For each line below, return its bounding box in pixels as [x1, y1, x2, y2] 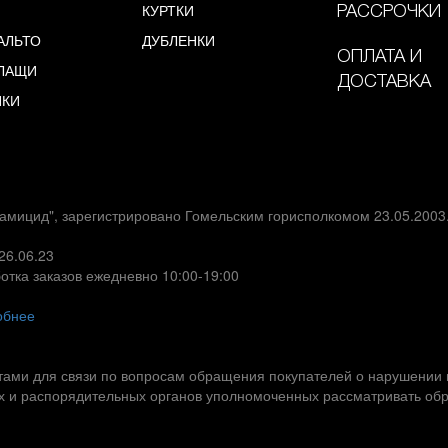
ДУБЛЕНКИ [141, 30, 215, 50]
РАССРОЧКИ [336, 4, 441, 20]
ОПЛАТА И [336, 49, 422, 65]
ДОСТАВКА [336, 74, 431, 90]
